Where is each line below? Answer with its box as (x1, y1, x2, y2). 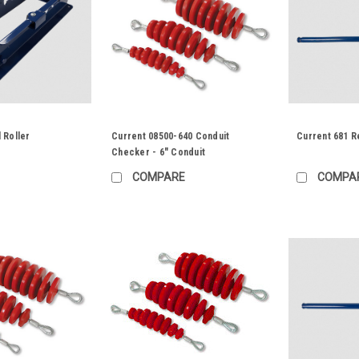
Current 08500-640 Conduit (111, 131, 230, 143)
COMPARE (132, 171, 186, 184)
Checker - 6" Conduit (111, 147, 206, 159)
